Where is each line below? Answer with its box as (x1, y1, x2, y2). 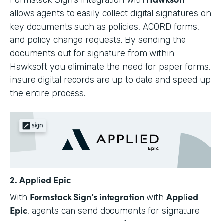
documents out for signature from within (10, 47, 174, 59)
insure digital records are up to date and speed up (10, 74, 211, 85)
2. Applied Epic (10, 173, 71, 185)
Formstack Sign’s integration (30, 190, 144, 203)
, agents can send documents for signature (27, 205, 200, 216)
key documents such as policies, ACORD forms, (10, 21, 199, 32)
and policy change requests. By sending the (10, 34, 186, 45)
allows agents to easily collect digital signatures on (10, 7, 211, 19)
